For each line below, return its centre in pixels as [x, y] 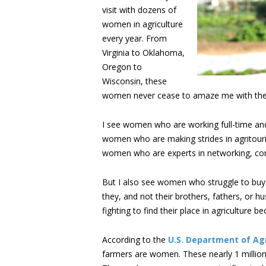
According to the [135, 240]
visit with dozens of [139, 10]
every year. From [134, 38]
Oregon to [122, 67]
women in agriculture [142, 24]
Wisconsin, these [134, 81]
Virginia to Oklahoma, [143, 53]
